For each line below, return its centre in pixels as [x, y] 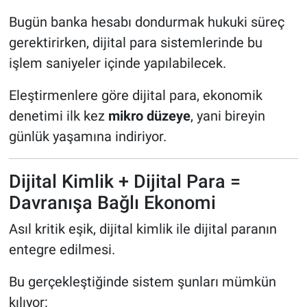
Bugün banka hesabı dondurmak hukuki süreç [146, 22]
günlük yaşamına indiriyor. [87, 136]
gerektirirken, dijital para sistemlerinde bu [135, 42]
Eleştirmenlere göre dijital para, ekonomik [135, 95]
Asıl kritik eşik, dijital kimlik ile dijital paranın [143, 229]
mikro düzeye [149, 115]
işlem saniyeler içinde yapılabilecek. [117, 63]
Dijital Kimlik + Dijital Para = [124, 181]
